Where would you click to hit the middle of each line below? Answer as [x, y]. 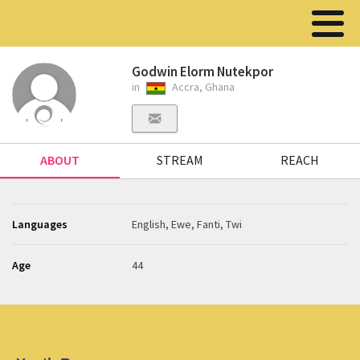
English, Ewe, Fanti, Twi [187, 224]
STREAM [180, 160]
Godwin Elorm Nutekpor [203, 72]
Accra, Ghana [202, 87]
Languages [40, 224]
